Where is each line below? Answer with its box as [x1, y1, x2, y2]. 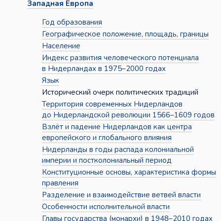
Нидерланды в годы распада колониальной [41, 145, 194, 155]
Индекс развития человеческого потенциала [41, 53, 199, 63]
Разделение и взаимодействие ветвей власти [41, 190, 201, 200]
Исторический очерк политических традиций [41, 87, 198, 98]
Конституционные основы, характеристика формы [41, 167, 216, 178]
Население [41, 41, 80, 51]
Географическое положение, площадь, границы [41, 29, 209, 39]
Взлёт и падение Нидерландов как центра [41, 122, 192, 132]
